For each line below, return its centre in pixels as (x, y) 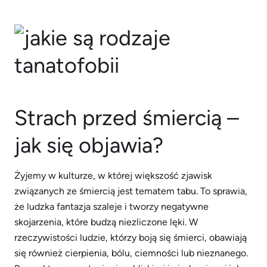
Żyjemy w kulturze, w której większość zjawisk (113, 176)
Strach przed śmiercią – (127, 118)
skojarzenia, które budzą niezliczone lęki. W (106, 222)
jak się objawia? (89, 145)
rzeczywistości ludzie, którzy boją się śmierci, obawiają (131, 237)
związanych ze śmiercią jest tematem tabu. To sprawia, (131, 191)
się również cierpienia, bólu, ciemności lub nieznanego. (131, 253)
